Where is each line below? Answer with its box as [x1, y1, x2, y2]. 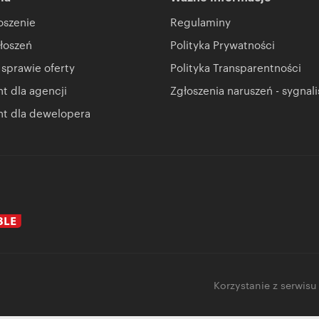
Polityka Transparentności [170, 59, 301, 75]
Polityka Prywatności [170, 36, 275, 52]
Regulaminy [170, 14, 231, 29]
